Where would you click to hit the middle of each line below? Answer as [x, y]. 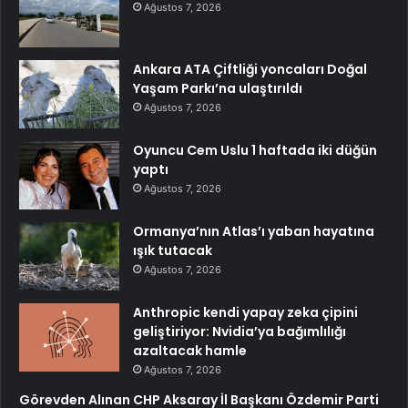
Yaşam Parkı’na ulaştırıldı [218, 88]
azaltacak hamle [190, 350]
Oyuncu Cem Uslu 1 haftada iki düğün [255, 150]
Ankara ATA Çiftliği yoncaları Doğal [250, 69]
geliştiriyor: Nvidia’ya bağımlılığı [240, 331]
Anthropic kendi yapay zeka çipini [245, 312]
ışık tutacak [173, 250]
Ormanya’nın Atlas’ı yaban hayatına [254, 231]
